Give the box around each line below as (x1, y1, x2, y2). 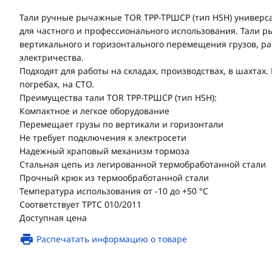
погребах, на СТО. (19, 78, 94, 90)
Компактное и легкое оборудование (19, 105, 169, 117)
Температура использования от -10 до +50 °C (19, 185, 208, 197)
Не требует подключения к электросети (19, 132, 186, 143)
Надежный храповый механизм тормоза (19, 145, 189, 157)
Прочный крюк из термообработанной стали (19, 172, 209, 183)
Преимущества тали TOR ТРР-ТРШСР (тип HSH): (19, 92, 217, 103)
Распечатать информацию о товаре (36, 233, 187, 245)
